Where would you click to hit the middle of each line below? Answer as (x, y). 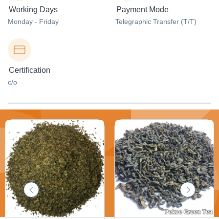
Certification (30, 70)
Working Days (33, 10)
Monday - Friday (33, 22)
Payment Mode (142, 10)
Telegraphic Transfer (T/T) (156, 22)
